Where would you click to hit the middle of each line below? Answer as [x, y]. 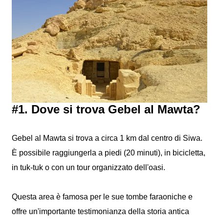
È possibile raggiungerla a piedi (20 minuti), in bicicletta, [109, 153]
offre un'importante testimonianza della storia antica [100, 211]
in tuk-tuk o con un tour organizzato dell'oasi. [88, 167]
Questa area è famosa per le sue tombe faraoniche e [102, 197]
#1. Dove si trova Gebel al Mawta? [106, 109]
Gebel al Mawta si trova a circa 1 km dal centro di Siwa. [107, 138]
